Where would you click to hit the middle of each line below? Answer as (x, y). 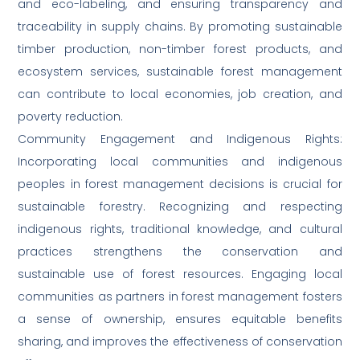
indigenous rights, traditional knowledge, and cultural (180, 229)
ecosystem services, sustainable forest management (180, 72)
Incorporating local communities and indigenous (180, 162)
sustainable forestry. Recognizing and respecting (180, 207)
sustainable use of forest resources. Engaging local (180, 274)
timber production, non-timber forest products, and (180, 49)
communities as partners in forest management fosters (180, 297)
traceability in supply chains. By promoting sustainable (180, 27)
